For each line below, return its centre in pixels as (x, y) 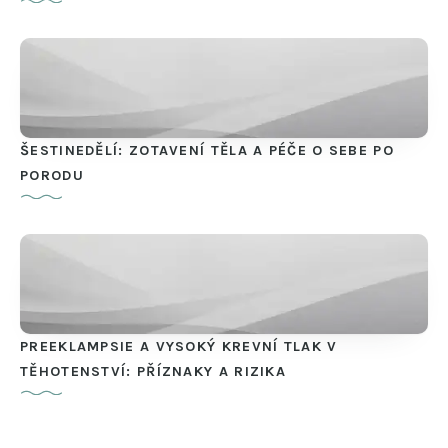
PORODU (52, 176)
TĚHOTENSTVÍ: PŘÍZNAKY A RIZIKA (153, 372)
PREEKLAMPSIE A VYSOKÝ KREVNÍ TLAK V (179, 347)
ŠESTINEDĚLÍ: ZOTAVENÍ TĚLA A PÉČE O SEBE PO (207, 151)
